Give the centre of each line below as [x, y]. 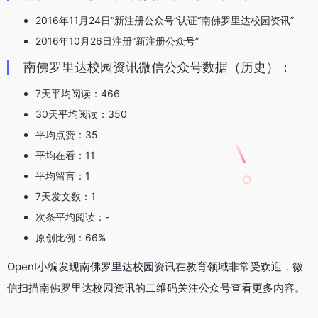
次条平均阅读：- [72, 217]
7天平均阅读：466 [78, 94]
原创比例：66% [71, 238]
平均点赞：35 [67, 135]
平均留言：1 [63, 176]
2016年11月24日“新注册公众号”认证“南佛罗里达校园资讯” [165, 21]
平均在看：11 [65, 155]
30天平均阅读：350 [81, 114]
